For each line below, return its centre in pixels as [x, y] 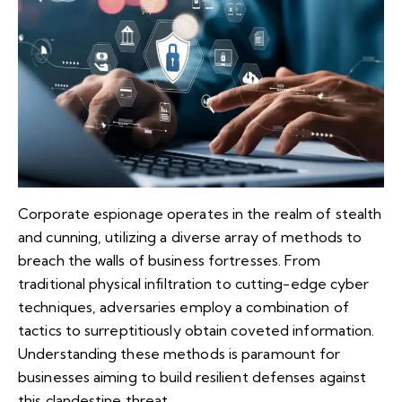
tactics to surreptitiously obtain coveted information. [197, 330]
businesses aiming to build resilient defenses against [192, 376]
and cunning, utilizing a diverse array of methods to [190, 236]
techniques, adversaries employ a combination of [184, 306]
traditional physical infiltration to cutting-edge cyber [194, 283]
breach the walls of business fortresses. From [170, 260]
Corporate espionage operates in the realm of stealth [200, 213]
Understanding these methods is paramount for [179, 353]
